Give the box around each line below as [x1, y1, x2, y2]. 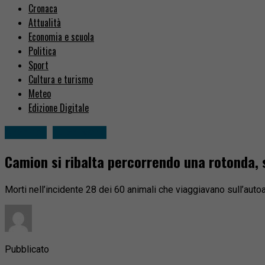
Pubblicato [5, 243, 49, 255]
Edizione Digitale [28, 101, 89, 115]
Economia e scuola [28, 30, 94, 44]
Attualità [28, 15, 61, 30]
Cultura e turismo [28, 72, 93, 87]
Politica [28, 44, 56, 59]
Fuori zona [53, 126, 106, 140]
